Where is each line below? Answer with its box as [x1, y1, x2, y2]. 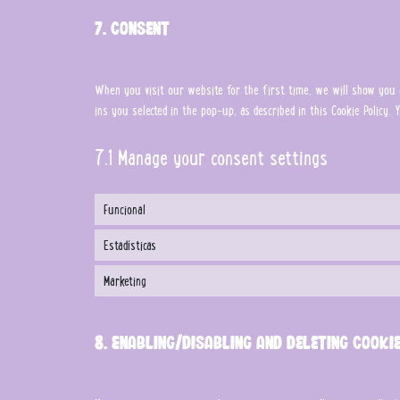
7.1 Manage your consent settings [95, 140, 329, 172]
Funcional [104, 198, 146, 219]
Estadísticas [104, 234, 157, 254]
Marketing [104, 270, 147, 290]
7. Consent [95, 15, 171, 40]
